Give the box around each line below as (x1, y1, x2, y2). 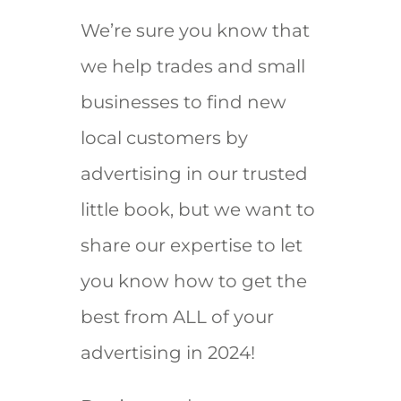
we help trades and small (80, 55, 305, 77)
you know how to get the (80, 269, 307, 292)
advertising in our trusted (80, 162, 308, 184)
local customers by (80, 126, 248, 149)
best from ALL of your (80, 305, 274, 328)
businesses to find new (80, 90, 286, 113)
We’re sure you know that (80, 19, 310, 41)
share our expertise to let (80, 234, 303, 256)
